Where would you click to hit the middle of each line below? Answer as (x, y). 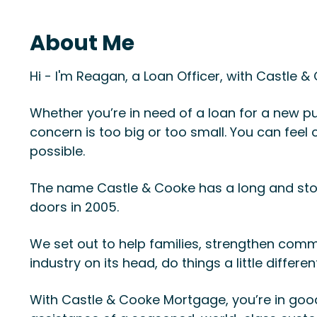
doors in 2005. (74, 207)
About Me (82, 43)
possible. (57, 151)
